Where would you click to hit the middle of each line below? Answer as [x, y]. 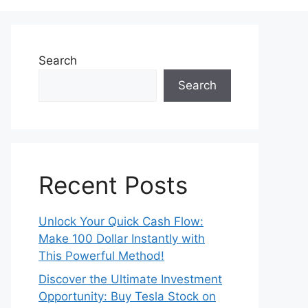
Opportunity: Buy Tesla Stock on [127, 296]
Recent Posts [113, 185]
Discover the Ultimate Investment [130, 279]
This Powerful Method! [101, 256]
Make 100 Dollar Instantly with [122, 239]
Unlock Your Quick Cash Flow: [121, 221]
